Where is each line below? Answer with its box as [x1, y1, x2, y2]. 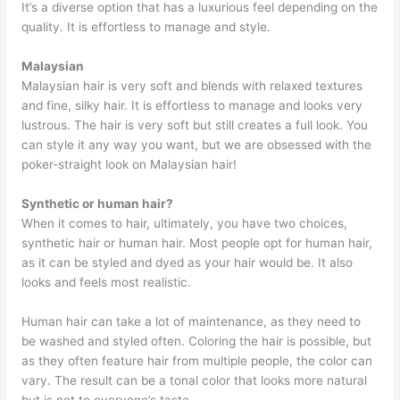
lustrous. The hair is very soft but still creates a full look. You [21, 117, 369, 132]
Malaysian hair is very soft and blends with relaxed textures [21, 78, 363, 93]
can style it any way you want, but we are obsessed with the [21, 137, 372, 152]
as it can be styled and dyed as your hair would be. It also [21, 254, 354, 270]
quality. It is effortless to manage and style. [21, 20, 275, 35]
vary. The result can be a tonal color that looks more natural [21, 372, 368, 387]
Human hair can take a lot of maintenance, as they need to [21, 313, 362, 329]
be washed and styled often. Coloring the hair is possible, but [21, 333, 372, 348]
